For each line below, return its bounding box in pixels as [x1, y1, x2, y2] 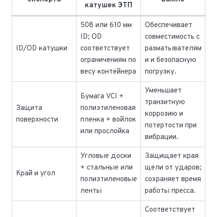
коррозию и [144, 109, 183, 119]
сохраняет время [144, 175, 201, 185]
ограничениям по [80, 56, 136, 65]
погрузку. [144, 67, 176, 77]
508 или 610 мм [80, 21, 132, 31]
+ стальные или [80, 163, 133, 173]
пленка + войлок [80, 115, 136, 125]
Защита [15, 104, 42, 113]
